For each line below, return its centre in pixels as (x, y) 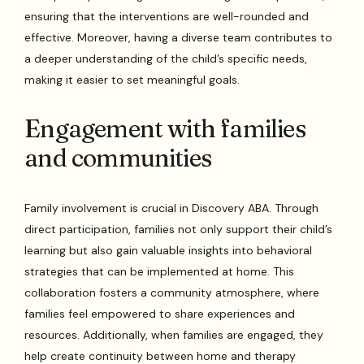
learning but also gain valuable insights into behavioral (169, 250)
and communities (118, 158)
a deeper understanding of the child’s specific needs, (166, 58)
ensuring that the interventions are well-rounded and (167, 16)
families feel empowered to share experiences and (160, 313)
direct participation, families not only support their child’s (179, 229)
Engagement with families (165, 128)
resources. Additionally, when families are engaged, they (174, 334)
